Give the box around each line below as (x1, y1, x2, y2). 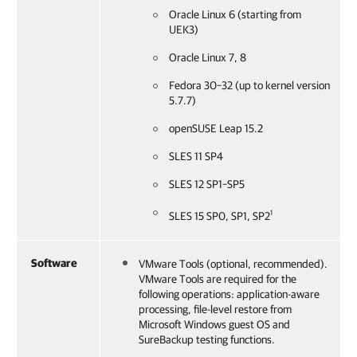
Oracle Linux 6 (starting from (169, 8, 301, 21)
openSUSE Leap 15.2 (169, 122, 263, 135)
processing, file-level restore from (139, 303, 292, 316)
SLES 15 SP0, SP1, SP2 (169, 209, 270, 222)
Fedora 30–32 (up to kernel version (169, 79, 330, 92)
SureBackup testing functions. (139, 333, 275, 346)
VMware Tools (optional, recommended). (139, 257, 328, 270)
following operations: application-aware (139, 288, 320, 300)
